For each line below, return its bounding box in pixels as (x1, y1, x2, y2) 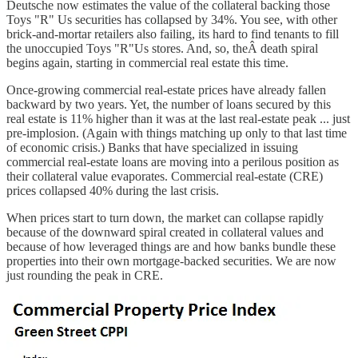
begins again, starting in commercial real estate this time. (6, 55, 288, 70)
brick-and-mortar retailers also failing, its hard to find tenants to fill (6, 26, 339, 41)
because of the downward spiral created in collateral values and (6, 225, 324, 239)
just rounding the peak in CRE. (6, 268, 163, 282)
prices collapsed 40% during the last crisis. (6, 183, 219, 197)
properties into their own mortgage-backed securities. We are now (6, 253, 336, 268)
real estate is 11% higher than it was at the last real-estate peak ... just (6, 111, 350, 125)
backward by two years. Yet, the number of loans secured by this (6, 97, 331, 111)
